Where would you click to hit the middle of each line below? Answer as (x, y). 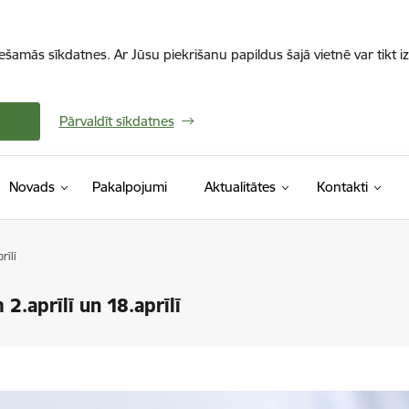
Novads (31, 187)
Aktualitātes (240, 187)
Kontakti (342, 187)
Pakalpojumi (129, 187)
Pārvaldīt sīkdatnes (116, 121)
